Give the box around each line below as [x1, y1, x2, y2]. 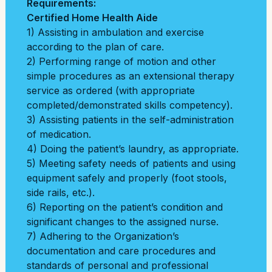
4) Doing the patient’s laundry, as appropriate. [27, 143, 239, 155]
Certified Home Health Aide [27, 12, 158, 24]
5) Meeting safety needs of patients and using [27, 157, 236, 169]
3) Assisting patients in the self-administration [27, 114, 234, 126]
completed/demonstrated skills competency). [27, 99, 233, 111]
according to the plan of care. [27, 41, 164, 53]
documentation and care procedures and [27, 245, 216, 257]
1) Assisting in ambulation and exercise [27, 26, 204, 38]
